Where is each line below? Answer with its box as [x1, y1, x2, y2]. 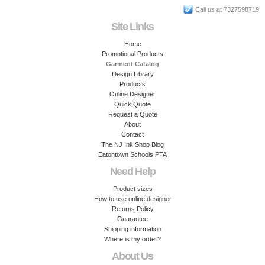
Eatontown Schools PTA [98, 151, 167, 158]
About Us [112, 250, 153, 262]
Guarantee [117, 215, 148, 222]
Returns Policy [111, 205, 154, 212]
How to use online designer [93, 195, 172, 202]
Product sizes [112, 185, 153, 192]
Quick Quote [114, 101, 151, 108]
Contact [121, 131, 144, 138]
